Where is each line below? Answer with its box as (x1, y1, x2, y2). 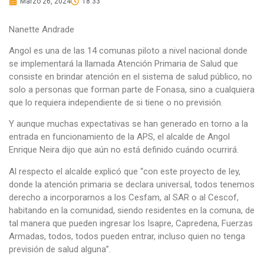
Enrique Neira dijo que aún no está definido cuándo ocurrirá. (9, 144, 239, 156)
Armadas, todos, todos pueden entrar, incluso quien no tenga (9, 230, 245, 242)
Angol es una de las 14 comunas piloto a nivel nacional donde (9, 45, 247, 56)
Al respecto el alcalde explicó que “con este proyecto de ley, (9, 166, 240, 177)
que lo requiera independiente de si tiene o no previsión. (9, 97, 223, 108)
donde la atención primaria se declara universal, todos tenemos (9, 179, 255, 190)
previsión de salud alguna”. (9, 243, 111, 255)
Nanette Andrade (9, 24, 74, 35)
